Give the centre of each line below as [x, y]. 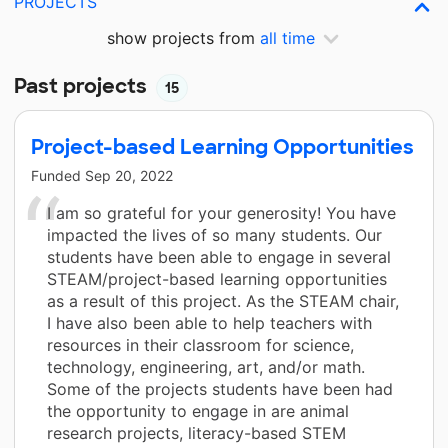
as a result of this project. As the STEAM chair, [223, 300]
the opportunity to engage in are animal [198, 410]
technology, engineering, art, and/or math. [206, 366]
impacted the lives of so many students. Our [214, 234]
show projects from [183, 38]
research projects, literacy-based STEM [196, 432]
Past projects [83, 85]
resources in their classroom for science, [200, 344]
